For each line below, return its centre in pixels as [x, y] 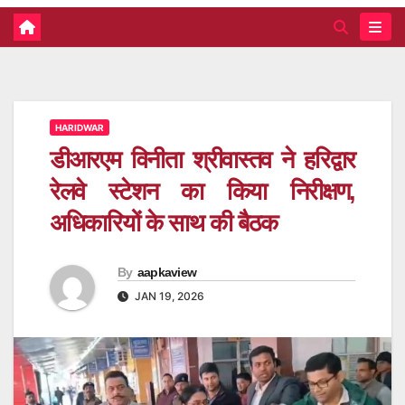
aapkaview [167, 273]
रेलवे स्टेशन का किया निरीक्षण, [202, 191]
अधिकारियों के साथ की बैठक [164, 223]
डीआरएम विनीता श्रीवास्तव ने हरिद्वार [202, 160]
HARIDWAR [80, 127]
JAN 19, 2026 [168, 297]
